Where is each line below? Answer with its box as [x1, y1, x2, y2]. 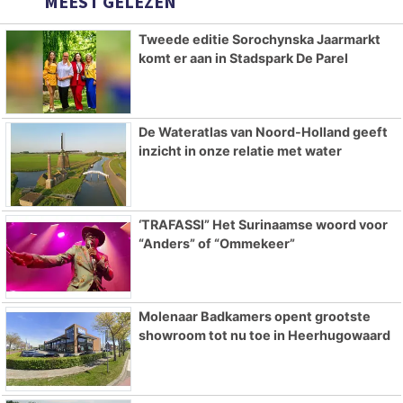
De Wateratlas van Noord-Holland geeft [138, 123, 388, 139]
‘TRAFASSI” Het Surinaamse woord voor [138, 216, 388, 232]
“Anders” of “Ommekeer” [138, 235, 295, 251]
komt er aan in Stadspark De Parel [138, 50, 348, 67]
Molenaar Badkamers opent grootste [138, 309, 371, 325]
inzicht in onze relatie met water [138, 142, 342, 158]
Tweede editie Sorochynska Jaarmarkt [138, 31, 381, 48]
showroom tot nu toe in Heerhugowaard [138, 327, 390, 344]
